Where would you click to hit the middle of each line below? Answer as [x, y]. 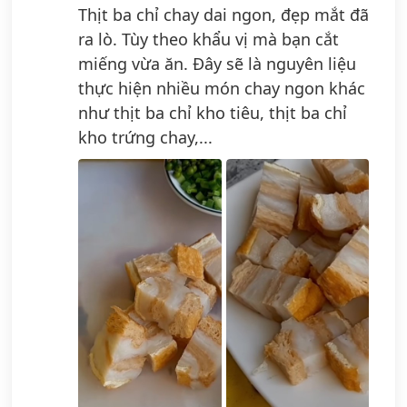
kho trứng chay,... [145, 137]
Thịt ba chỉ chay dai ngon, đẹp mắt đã [223, 14]
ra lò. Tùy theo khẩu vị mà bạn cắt [208, 39]
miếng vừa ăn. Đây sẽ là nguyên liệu [217, 63]
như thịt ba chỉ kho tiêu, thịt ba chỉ [213, 112]
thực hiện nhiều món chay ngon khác [222, 88]
